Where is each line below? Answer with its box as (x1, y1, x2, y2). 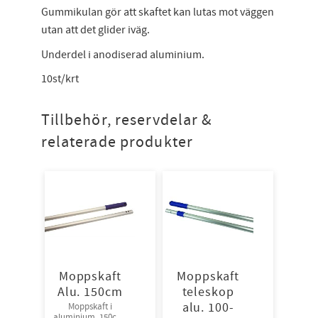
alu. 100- (182, 299, 234, 316)
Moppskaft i (67, 301, 112, 313)
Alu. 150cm (57, 283, 123, 300)
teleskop (182, 283, 234, 300)
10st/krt (40, 72, 79, 87)
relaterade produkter (40, 131, 193, 153)
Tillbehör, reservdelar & (40, 109, 212, 131)
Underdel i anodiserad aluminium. (40, 47, 204, 62)
